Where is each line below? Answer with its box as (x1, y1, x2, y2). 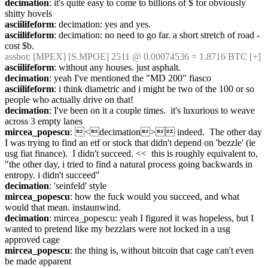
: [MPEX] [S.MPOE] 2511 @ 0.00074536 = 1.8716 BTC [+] (28, 51, 261, 62)
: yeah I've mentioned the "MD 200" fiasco (49, 73, 211, 83)
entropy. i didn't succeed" (5, 170, 100, 180)
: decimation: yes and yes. (54, 19, 151, 29)
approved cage (5, 234, 60, 245)
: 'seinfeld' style (49, 181, 106, 191)
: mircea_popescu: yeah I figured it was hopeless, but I (49, 213, 254, 223)
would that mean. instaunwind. (5, 202, 121, 212)
